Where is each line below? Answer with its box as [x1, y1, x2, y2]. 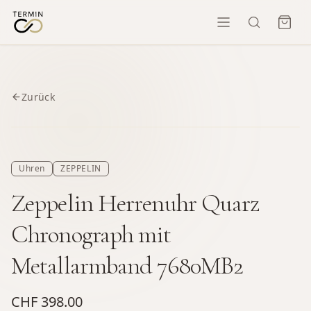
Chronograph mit [11, 219, 171, 249]
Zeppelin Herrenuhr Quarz [11, 187, 260, 218]
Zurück [22, 90, 56, 103]
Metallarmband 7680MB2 [11, 250, 244, 280]
